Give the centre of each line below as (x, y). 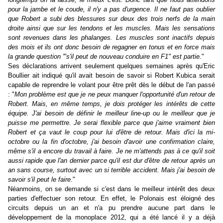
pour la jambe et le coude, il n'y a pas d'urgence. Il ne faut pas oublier (111, 9)
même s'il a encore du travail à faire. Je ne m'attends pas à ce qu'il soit (111, 151)
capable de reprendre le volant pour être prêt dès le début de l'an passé (111, 85)
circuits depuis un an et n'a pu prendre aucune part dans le (111, 208)
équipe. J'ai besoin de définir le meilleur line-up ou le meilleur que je (111, 113)
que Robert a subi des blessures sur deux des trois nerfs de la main (111, 19)
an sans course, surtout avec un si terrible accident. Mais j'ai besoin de (111, 170)
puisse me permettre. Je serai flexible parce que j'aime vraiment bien (111, 123)
